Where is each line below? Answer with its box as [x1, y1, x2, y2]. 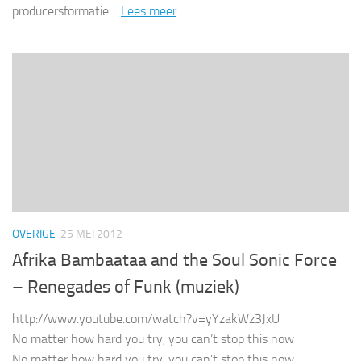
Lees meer [121, 2, 176, 19]
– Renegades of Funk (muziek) [12, 276, 239, 297]
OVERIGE [12, 226, 56, 241]
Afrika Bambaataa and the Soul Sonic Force [12, 250, 337, 271]
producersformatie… [12, 2, 121, 19]
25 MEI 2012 [60, 226, 122, 241]
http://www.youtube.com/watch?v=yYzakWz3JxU [12, 311, 280, 326]
